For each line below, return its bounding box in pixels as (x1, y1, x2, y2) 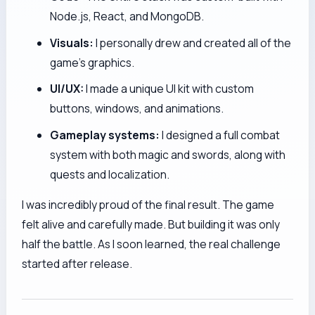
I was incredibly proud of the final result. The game (22, 197, 275, 213)
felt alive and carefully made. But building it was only (22, 217, 281, 233)
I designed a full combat (160, 127, 281, 143)
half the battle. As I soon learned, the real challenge (22, 236, 281, 252)
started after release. (22, 256, 133, 272)
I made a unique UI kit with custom (84, 81, 255, 97)
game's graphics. (50, 54, 135, 70)
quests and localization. (50, 166, 170, 182)
